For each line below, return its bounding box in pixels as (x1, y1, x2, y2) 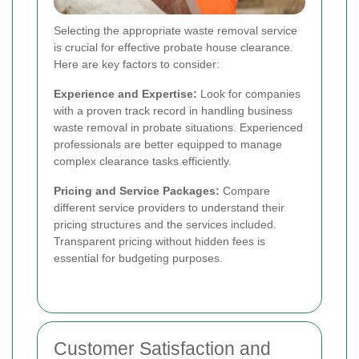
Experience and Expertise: (54, 87, 197, 100)
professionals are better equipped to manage (54, 137, 282, 151)
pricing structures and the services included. (54, 217, 276, 231)
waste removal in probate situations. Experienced (54, 120, 303, 134)
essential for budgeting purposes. (54, 251, 223, 264)
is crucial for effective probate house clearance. (54, 40, 293, 54)
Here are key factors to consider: (54, 57, 220, 71)
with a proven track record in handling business (54, 103, 292, 117)
